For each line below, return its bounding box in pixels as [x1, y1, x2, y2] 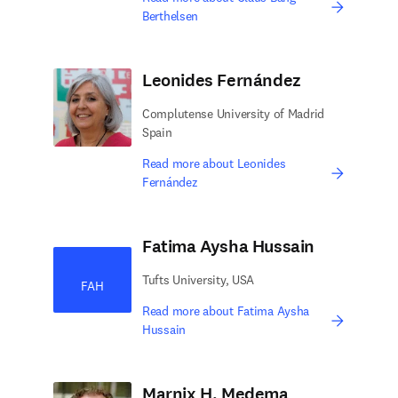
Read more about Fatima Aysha [142, 303, 310, 319]
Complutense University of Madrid [142, 106, 325, 122]
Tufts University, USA [142, 272, 255, 288]
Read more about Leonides [142, 155, 286, 171]
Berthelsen [142, 8, 199, 24]
